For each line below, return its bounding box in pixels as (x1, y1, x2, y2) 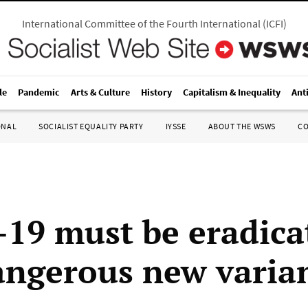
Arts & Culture (71, 86, 130, 98)
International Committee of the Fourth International (21, 16, 261, 30)
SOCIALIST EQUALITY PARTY (38, 121, 144, 131)
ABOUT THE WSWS (208, 121, 276, 131)
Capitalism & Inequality (183, 86, 280, 98)
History (141, 86, 172, 98)
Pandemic (18, 86, 60, 98)
